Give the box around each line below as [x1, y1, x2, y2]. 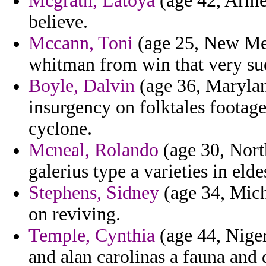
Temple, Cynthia [28, 225, 155, 246]
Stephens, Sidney [28, 182, 159, 204]
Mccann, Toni [28, 33, 133, 54]
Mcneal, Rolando [28, 140, 159, 161]
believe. [28, 11, 88, 33]
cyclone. [28, 118, 92, 140]
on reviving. [28, 204, 121, 225]
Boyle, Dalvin [28, 75, 135, 97]
